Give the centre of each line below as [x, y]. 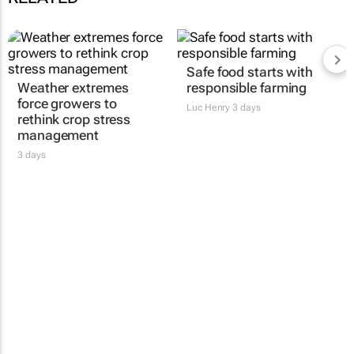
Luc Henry [209, 107]
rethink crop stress [74, 119]
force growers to [67, 103]
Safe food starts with [250, 72]
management [58, 135]
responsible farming [247, 87]
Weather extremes [73, 87]
